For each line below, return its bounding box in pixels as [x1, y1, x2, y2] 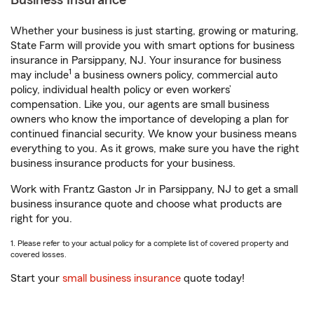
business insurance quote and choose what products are [11, 198, 282, 210]
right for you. [11, 213, 72, 224]
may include [11, 69, 69, 81]
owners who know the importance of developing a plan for [11, 114, 289, 125]
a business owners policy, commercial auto [71, 69, 278, 81]
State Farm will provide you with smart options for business [11, 40, 294, 51]
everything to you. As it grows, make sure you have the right [11, 143, 299, 154]
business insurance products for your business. [11, 158, 235, 169]
